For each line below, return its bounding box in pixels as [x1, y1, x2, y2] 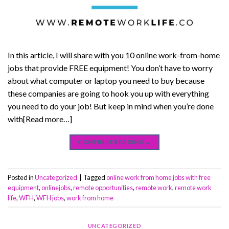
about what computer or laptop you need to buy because [8, 76, 204, 86]
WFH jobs [36, 193, 64, 202]
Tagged [83, 173, 106, 181]
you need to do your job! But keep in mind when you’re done [8, 101, 214, 111]
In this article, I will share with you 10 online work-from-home [8, 50, 220, 60]
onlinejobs [41, 183, 71, 192]
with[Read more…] [8, 114, 72, 124]
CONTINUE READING [78, 138, 145, 146]
